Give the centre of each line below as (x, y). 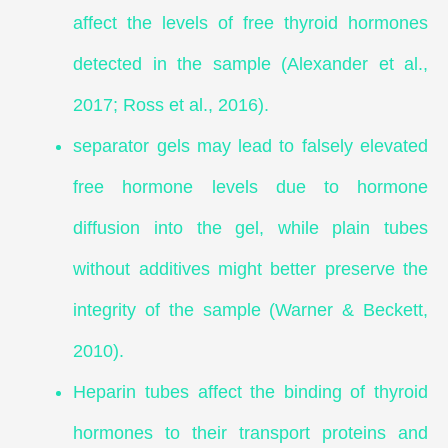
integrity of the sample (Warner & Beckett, (250, 310)
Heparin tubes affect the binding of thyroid (250, 392)
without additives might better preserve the (250, 269)
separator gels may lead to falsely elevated (250, 146)
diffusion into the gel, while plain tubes (250, 228)
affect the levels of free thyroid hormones (250, 23)
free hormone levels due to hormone (250, 187)
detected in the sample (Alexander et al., (250, 64)
